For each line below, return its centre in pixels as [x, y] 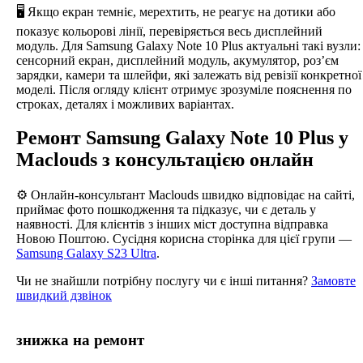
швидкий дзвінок [64, 296]
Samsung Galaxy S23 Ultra [86, 254]
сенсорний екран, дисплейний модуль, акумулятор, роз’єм [177, 60]
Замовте [333, 281]
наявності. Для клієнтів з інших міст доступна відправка [172, 224]
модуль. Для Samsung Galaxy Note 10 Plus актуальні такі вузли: [188, 45]
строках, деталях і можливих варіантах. [125, 104]
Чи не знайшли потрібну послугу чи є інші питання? [164, 281]
